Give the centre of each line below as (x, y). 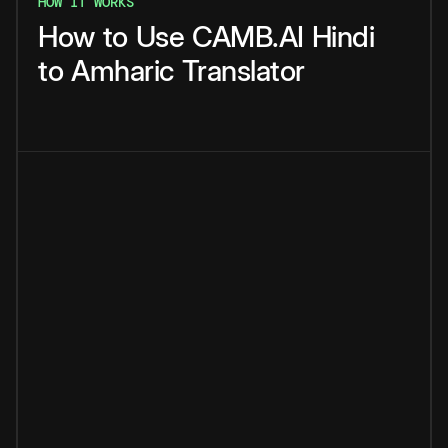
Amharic (122, 71)
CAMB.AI (248, 37)
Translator (243, 71)
